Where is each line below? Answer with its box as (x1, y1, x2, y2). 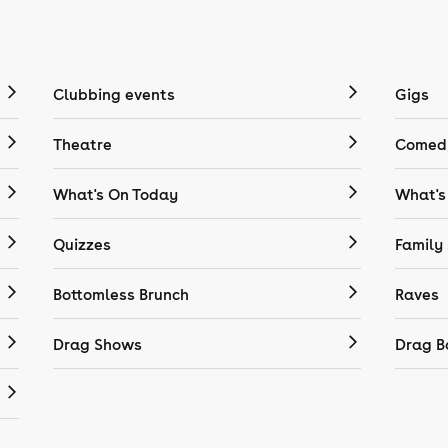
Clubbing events (53, 85, 176, 104)
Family (394, 235, 443, 254)
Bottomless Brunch (53, 285, 190, 304)
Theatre (53, 135, 113, 154)
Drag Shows (53, 335, 143, 354)
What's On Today (53, 185, 179, 204)
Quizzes (53, 235, 112, 254)
